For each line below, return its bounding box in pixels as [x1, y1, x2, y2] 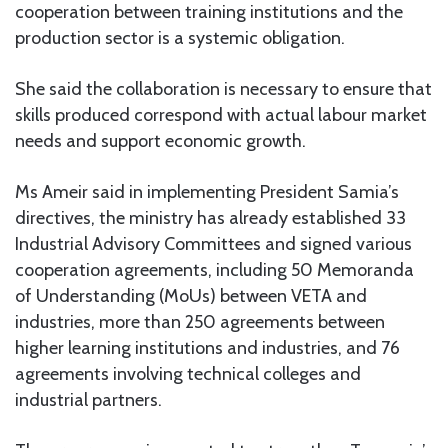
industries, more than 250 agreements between [15, 310, 385, 333]
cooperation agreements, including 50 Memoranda [15, 258, 414, 281]
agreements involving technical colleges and [15, 362, 361, 385]
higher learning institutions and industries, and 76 [15, 336, 400, 359]
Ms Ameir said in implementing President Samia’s [15, 180, 399, 203]
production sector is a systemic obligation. [15, 26, 345, 49]
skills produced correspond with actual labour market [15, 103, 427, 126]
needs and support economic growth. [15, 129, 306, 152]
